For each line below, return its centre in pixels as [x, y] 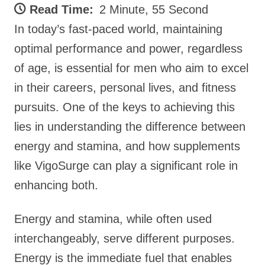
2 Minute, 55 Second [154, 9]
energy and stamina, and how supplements [127, 146]
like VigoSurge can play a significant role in [126, 166]
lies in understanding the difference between [130, 127]
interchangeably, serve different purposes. [125, 238]
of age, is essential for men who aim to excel [131, 68]
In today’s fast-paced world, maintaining [118, 29]
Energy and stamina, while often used [113, 219]
